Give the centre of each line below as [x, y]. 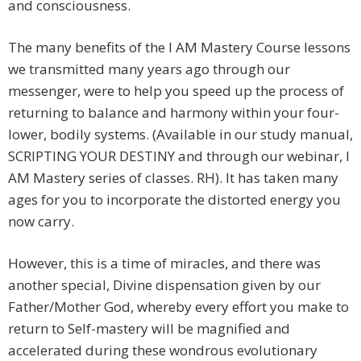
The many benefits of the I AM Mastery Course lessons [179, 48]
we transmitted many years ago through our [149, 69]
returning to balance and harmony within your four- [174, 113]
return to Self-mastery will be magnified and [149, 329]
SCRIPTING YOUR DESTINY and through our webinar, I [179, 156]
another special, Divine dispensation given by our [164, 285]
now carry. [41, 222]
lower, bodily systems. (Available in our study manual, [180, 135]
